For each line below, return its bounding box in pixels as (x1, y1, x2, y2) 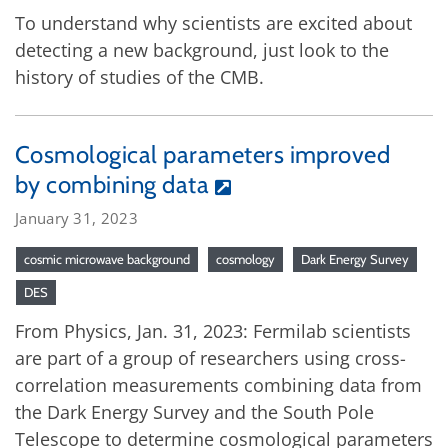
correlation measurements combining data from (15, 372, 422, 397)
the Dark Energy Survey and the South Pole (15, 399, 374, 424)
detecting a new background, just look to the (15, 37, 389, 62)
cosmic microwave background (24, 250, 190, 267)
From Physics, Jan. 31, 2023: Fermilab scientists (15, 318, 411, 343)
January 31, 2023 (15, 207, 138, 228)
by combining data (15, 169, 210, 199)
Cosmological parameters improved (15, 139, 391, 169)
